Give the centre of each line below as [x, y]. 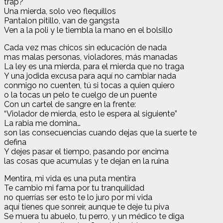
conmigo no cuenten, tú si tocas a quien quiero [89, 85]
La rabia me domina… [42, 123]
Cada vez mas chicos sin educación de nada [85, 47]
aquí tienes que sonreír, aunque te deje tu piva [87, 207]
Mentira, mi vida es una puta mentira [70, 178]
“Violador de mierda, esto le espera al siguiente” [91, 113]
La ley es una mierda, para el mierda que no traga [94, 66]
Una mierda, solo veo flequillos [60, 11]
